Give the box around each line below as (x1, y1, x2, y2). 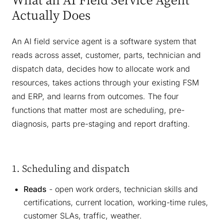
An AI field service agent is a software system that (12, 36, 196, 47)
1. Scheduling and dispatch (12, 162, 130, 175)
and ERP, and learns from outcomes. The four (12, 91, 179, 102)
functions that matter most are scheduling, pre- (12, 105, 185, 115)
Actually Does (12, 7, 90, 23)
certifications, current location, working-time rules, (24, 197, 208, 208)
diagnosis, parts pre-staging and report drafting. (12, 119, 190, 129)
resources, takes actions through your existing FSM (12, 78, 199, 88)
